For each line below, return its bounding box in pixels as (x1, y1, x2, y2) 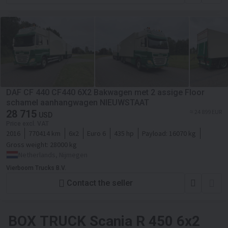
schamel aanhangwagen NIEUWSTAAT (6, 97, 149, 107)
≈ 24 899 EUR (190, 107, 222, 116)
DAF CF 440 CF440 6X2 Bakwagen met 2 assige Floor (6, 87, 205, 97)
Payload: (142, 128, 169, 138)
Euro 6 (87, 128, 106, 138)
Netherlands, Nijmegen (18, 150, 88, 159)
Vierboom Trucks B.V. (6, 164, 66, 172)
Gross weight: (6, 139, 50, 149)
